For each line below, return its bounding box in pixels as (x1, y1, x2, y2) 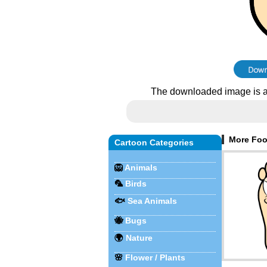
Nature (126, 233, 153, 243)
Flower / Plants (125, 253, 185, 262)
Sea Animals (128, 196, 177, 206)
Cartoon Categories (114, 138, 194, 147)
